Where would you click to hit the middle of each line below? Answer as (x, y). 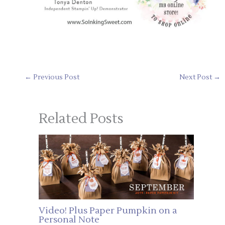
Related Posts (81, 119)
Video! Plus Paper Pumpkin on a (107, 211)
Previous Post (56, 77)
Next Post (196, 77)
